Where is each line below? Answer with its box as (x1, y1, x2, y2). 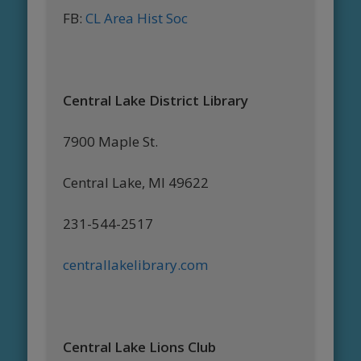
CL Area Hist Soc (85, 9, 189, 28)
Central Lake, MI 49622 (63, 173, 210, 193)
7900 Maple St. (63, 132, 159, 151)
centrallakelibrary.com (63, 255, 212, 275)
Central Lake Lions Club (63, 338, 217, 357)
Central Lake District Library (63, 91, 249, 110)
